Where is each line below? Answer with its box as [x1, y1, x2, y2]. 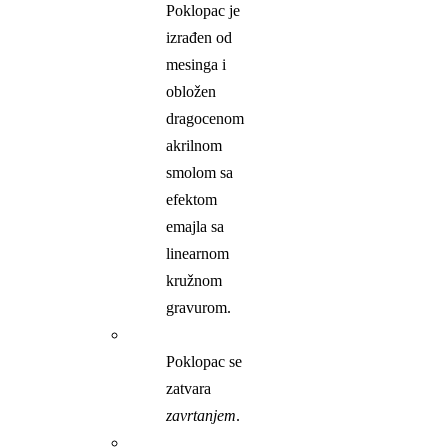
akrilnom [166, 136, 223, 154]
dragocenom [166, 109, 245, 127]
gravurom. [166, 298, 232, 316]
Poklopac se [166, 352, 243, 370]
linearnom [166, 244, 230, 262]
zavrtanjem [166, 406, 237, 424]
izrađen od [166, 28, 233, 46]
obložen [166, 82, 217, 100]
